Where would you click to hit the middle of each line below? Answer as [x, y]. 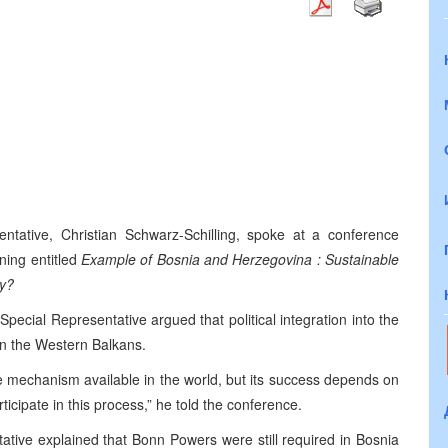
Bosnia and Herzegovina [232, 258]
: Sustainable [358, 258]
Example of [117, 258]
